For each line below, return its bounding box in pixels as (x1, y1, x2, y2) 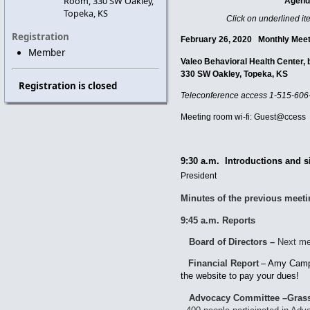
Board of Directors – (181, 236, 275, 247)
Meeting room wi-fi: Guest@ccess (181, 112, 307, 122)
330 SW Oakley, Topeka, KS (181, 69, 289, 79)
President (181, 170, 217, 181)
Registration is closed (18, 79, 117, 92)
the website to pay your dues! (181, 271, 300, 282)
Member (28, 46, 66, 59)
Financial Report (188, 258, 259, 269)
